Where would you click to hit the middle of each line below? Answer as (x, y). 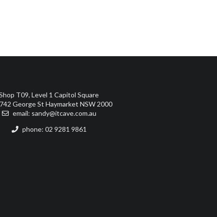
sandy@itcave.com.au (64, 113)
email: (21, 113)
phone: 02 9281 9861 (54, 129)
